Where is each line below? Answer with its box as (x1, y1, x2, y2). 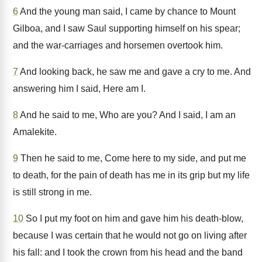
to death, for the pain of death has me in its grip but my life (13, 170, 250, 180)
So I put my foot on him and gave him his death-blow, (23, 213, 243, 223)
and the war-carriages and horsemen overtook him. (13, 40, 223, 50)
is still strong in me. (13, 187, 92, 197)
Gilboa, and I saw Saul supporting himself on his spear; (13, 23, 240, 33)
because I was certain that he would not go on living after (13, 230, 247, 240)
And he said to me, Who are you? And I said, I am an (18, 110, 236, 120)
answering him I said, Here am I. (13, 84, 146, 94)
